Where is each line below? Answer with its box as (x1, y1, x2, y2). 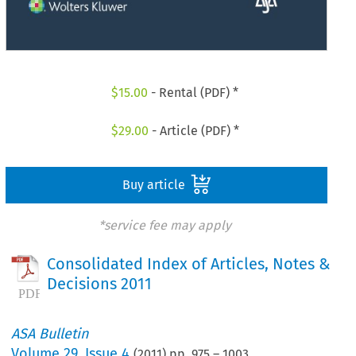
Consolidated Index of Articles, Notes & (47, 254, 331, 274)
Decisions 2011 (47, 274, 153, 294)
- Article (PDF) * (148, 122, 239, 138)
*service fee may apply (98, 217, 231, 233)
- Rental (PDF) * (148, 85, 239, 101)
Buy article (122, 176, 188, 192)
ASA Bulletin (11, 325, 90, 343)
